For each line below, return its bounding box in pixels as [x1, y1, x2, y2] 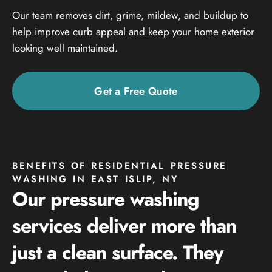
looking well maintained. [12, 40, 118, 55]
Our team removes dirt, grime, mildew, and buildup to [12, 7, 248, 22]
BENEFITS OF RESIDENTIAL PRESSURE [12, 158, 227, 172]
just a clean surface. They [12, 238, 223, 267]
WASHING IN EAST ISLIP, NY [12, 172, 178, 186]
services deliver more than [12, 211, 236, 240]
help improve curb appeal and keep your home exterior [12, 24, 254, 39]
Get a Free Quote [94, 83, 178, 98]
